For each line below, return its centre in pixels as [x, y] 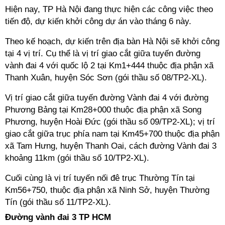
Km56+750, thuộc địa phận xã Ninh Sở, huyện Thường [107, 190]
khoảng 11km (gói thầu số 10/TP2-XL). [77, 158]
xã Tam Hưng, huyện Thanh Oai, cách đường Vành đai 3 [111, 146]
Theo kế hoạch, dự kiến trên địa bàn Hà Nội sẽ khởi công [112, 41]
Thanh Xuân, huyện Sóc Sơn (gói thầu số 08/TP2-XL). [106, 78]
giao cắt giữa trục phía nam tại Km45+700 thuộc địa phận [112, 134]
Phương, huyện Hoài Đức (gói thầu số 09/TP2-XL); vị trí [110, 122]
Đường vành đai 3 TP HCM [58, 217]
